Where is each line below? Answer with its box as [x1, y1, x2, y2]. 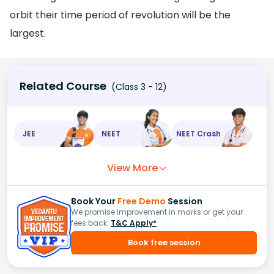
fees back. [71, 218, 109, 229]
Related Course [20, 78, 106, 94]
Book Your [71, 195, 117, 208]
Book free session [127, 237, 201, 249]
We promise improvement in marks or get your [71, 207, 243, 218]
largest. [10, 26, 46, 40]
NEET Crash [176, 128, 221, 139]
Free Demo [117, 195, 166, 208]
